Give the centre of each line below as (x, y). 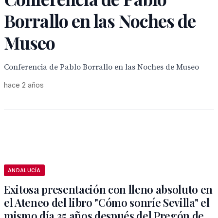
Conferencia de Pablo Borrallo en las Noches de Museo (101, 67)
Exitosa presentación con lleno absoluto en (109, 189)
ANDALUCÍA (24, 170)
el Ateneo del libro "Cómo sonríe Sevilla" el (107, 202)
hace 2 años (24, 85)
